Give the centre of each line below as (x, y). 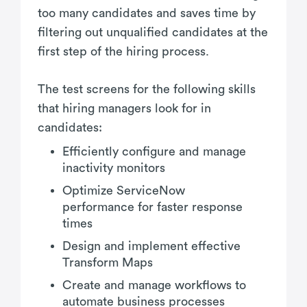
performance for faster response (152, 207)
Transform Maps (108, 262)
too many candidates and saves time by (147, 13)
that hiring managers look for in (124, 108)
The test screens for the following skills (147, 89)
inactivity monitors (114, 168)
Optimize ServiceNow (124, 190)
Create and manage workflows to (154, 285)
